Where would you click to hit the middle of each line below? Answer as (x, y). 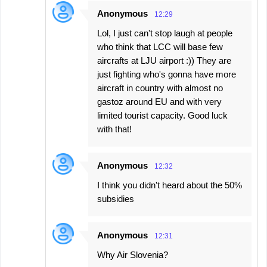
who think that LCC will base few (160, 47)
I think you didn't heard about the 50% (170, 185)
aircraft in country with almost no (160, 88)
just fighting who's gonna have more (167, 74)
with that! (114, 129)
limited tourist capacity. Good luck (162, 116)
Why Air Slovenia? (133, 255)
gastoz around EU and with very (159, 102)
